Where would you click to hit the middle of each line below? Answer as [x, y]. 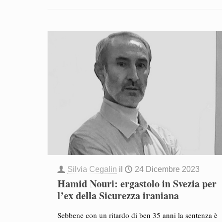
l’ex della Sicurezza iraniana [118, 195]
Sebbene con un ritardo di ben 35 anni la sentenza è [137, 215]
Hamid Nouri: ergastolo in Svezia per [137, 184]
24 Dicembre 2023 [167, 169]
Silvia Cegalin [92, 169]
